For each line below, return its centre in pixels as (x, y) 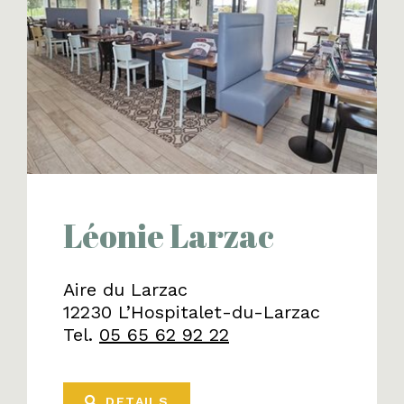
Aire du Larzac (125, 289)
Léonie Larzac (169, 235)
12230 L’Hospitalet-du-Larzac (192, 312)
